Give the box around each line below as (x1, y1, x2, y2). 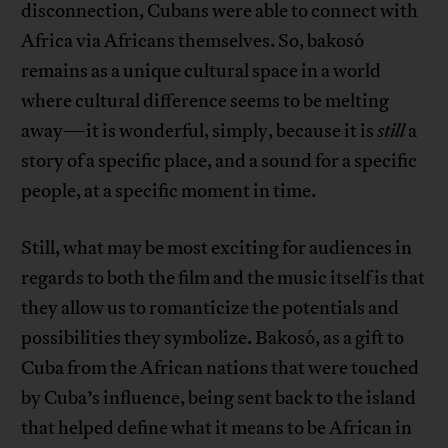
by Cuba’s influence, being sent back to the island (21, 386, 417, 411)
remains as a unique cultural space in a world (21, 59, 382, 84)
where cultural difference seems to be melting (21, 89, 390, 114)
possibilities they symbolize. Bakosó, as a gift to (21, 326, 405, 351)
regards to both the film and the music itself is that (21, 266, 426, 291)
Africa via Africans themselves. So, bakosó (21, 29, 365, 54)
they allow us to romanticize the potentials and (21, 296, 400, 321)
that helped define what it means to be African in (21, 416, 413, 441)
